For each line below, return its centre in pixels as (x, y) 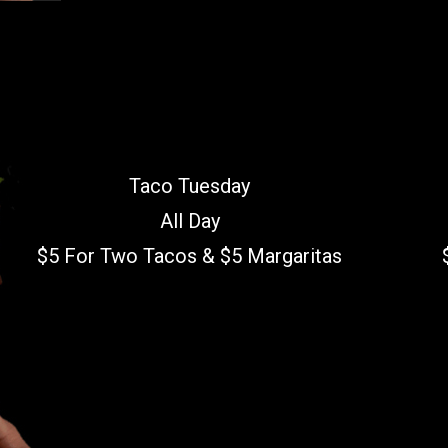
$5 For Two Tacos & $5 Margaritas (190, 256)
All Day (189, 221)
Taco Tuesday (190, 186)
